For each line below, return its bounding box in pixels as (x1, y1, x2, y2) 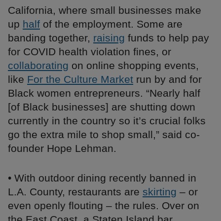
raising (93, 32, 125, 44)
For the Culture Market (27, 74, 133, 85)
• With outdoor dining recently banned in (8, 172, 196, 184)
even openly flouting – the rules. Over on (8, 200, 199, 212)
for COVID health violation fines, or (8, 46, 171, 58)
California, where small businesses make (8, 4, 201, 16)
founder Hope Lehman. (8, 143, 116, 154)
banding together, (8, 32, 93, 44)
